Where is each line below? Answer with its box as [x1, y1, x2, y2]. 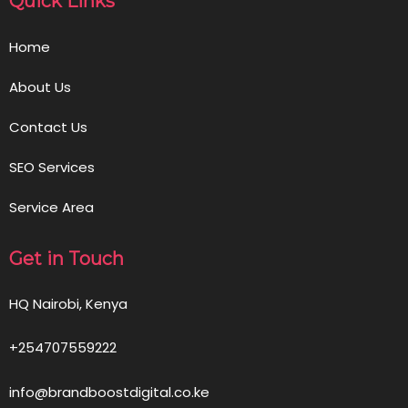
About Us [9, 77, 71, 97]
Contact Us [9, 117, 87, 138]
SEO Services [9, 158, 95, 178]
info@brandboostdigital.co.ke [9, 382, 209, 403]
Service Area [9, 198, 94, 218]
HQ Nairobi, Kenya [9, 294, 127, 314]
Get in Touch [9, 248, 124, 270]
